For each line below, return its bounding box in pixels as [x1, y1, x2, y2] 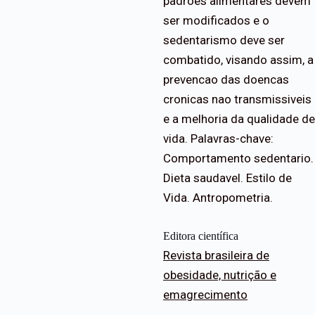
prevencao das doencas [163, 72, 289, 87]
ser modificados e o [163, 13, 269, 28]
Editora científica [163, 230, 238, 243]
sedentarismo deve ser [163, 33, 285, 48]
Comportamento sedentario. [163, 151, 314, 166]
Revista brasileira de [163, 248, 269, 263]
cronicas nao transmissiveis [163, 92, 311, 107]
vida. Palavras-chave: [163, 131, 274, 146]
